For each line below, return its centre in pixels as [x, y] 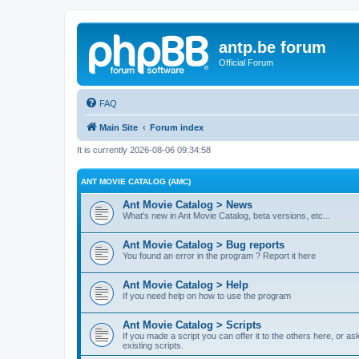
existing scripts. [153, 345]
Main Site [119, 127]
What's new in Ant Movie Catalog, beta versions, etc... [226, 216]
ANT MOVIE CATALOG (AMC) [136, 182]
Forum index [177, 127]
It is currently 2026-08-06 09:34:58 [144, 149]
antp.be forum [272, 47]
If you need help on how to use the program [207, 296]
